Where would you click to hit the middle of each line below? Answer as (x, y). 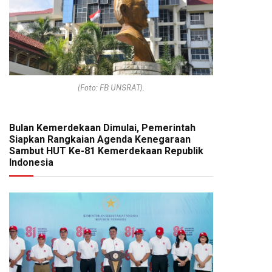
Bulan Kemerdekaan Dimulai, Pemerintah (102, 127)
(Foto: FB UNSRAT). (111, 87)
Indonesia (31, 162)
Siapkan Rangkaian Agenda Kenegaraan (100, 139)
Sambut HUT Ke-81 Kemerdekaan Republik (106, 151)
